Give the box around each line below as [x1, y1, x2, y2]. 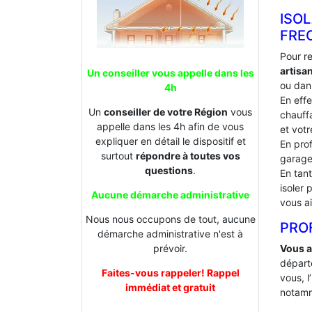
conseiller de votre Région [104, 106, 228, 118]
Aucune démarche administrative [91, 189, 249, 201]
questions [145, 164, 193, 177]
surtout [100, 150, 136, 162]
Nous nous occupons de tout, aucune [85, 213, 256, 226]
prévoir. [153, 242, 187, 255]
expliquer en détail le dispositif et [95, 135, 246, 148]
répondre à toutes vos [135, 150, 240, 162]
